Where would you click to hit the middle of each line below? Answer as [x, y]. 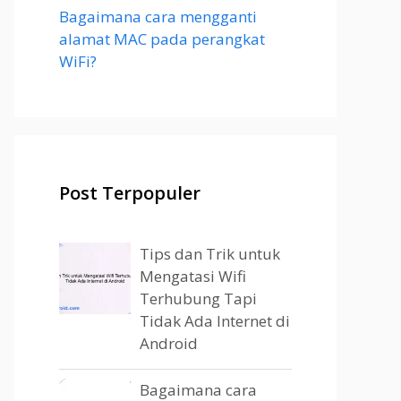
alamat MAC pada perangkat [162, 39]
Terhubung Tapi [198, 299]
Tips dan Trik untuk [210, 254]
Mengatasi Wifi [193, 276]
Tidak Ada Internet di [215, 321]
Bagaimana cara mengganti [158, 17]
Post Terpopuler [130, 193]
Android [169, 343]
